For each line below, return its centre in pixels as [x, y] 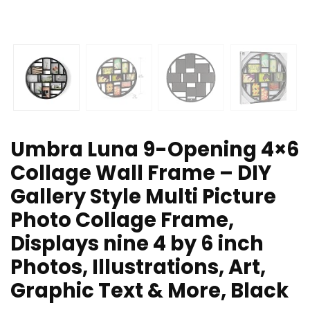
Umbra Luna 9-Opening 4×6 [155, 150]
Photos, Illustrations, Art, [138, 267]
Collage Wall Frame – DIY [141, 173]
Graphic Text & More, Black [149, 291]
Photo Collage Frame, [122, 220]
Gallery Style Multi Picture [143, 197]
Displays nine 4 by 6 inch [137, 244]
